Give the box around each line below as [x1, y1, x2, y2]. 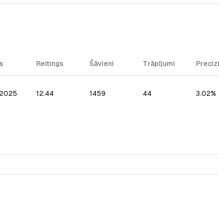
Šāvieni [89, 60, 114, 67]
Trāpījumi [143, 60, 175, 67]
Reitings [36, 60, 64, 67]
